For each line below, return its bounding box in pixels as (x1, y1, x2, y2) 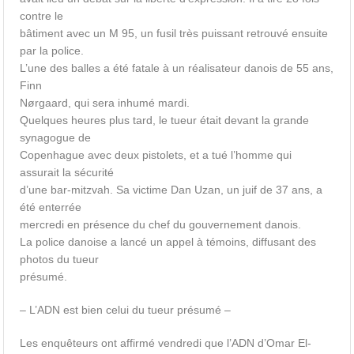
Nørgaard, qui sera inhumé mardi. (20, 96, 190, 109)
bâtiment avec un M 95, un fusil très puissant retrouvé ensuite (20, 27, 329, 40)
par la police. (20, 44, 85, 57)
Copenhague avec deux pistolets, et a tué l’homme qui (20, 149, 292, 161)
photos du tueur (20, 253, 100, 265)
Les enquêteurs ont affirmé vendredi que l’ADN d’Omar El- (20, 337, 312, 349)
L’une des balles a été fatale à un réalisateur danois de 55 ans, (20, 62, 334, 74)
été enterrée (20, 201, 82, 213)
